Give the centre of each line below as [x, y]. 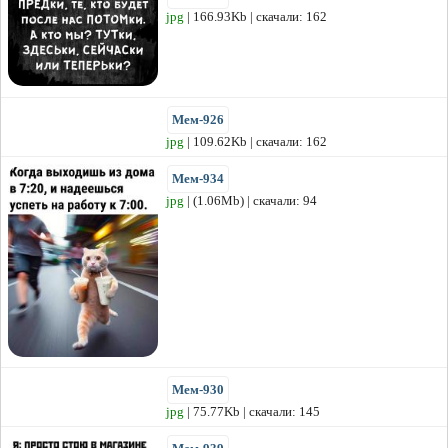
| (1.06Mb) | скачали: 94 [250, 201]
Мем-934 [198, 179]
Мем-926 [198, 120]
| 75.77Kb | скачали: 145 [252, 412]
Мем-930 [198, 390]
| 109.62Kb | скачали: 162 [255, 142]
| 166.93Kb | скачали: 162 [255, 17]
